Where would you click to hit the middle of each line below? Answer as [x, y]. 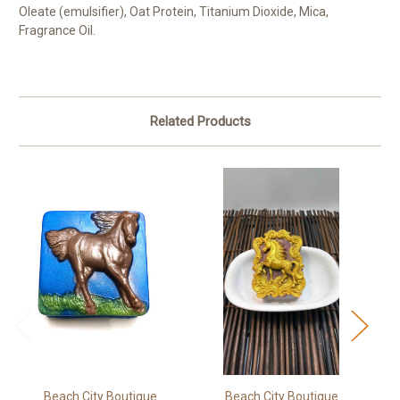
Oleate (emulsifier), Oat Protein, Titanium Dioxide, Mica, [174, 11]
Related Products [200, 121]
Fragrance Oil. [57, 30]
